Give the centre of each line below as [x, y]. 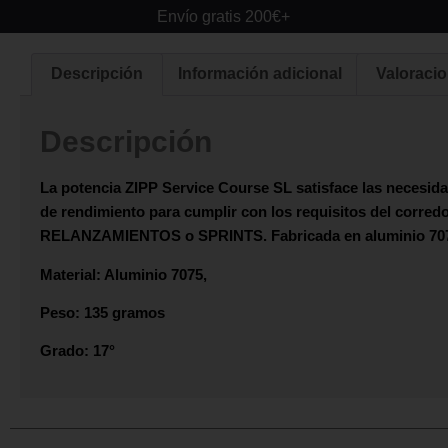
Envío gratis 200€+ [224, 16]
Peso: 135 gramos [102, 313]
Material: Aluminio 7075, [123, 274]
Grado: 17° [77, 351]
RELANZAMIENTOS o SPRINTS [151, 236]
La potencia [82, 188]
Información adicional [259, 74]
